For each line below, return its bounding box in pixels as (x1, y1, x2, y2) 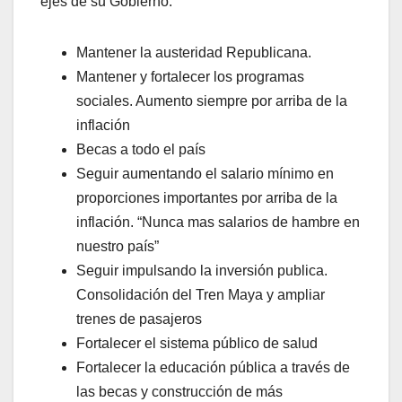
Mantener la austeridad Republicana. (76, 44, 311, 60)
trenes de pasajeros (76, 310, 202, 327)
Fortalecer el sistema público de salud (76, 335, 318, 351)
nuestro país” (76, 238, 159, 254)
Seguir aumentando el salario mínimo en (76, 165, 334, 181)
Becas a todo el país (76, 141, 205, 157)
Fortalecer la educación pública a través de (76, 359, 350, 375)
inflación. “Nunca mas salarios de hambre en (76, 214, 360, 230)
